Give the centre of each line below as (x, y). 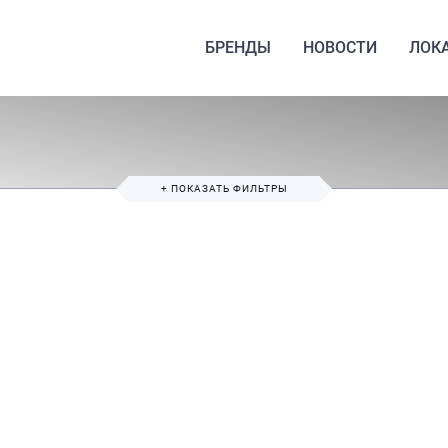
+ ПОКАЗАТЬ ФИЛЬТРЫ (224, 188)
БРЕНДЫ (238, 47)
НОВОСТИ (340, 47)
